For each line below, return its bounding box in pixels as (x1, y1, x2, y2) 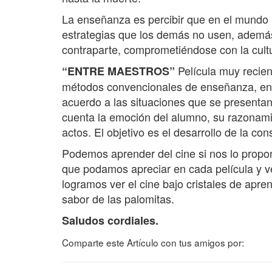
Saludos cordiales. (62, 212, 158, 229)
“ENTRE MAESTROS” (62, 63, 178, 80)
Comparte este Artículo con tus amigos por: (62, 236, 244, 250)
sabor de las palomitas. (62, 191, 174, 207)
